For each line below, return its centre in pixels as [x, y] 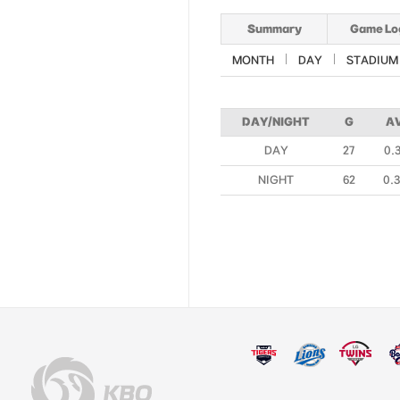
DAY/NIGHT [276, 121]
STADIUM [372, 60]
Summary [274, 29]
